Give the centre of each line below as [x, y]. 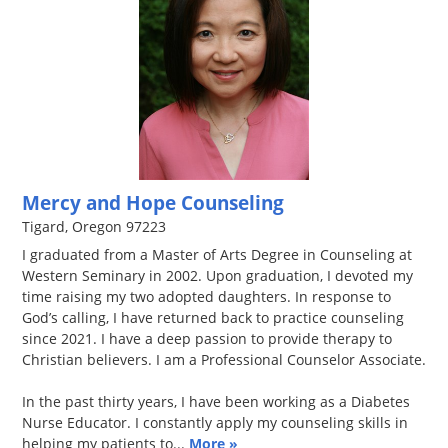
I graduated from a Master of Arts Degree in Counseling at [217, 254]
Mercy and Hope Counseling [153, 202]
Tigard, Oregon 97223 [94, 226]
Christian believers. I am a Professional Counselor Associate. [224, 359]
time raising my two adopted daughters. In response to [206, 296]
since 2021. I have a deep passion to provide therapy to [207, 338]
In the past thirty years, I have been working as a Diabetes [216, 401]
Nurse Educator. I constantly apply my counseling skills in [215, 422]
